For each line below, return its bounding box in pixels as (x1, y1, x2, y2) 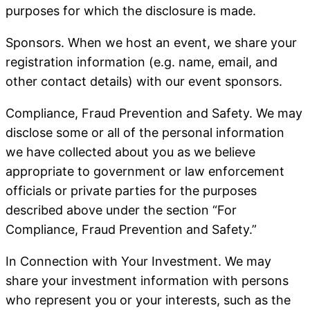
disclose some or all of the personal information (6, 125, 284, 140)
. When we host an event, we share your (61, 35, 297, 50)
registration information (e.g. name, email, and (6, 55, 277, 69)
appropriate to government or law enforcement (6, 164, 284, 179)
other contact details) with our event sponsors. (6, 74, 282, 89)
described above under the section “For (6, 203, 237, 217)
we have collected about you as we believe (6, 145, 255, 159)
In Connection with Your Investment (6, 254, 218, 268)
